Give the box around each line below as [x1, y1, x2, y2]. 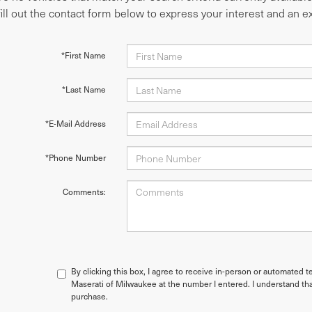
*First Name [61, 49, 106, 61]
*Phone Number [45, 151, 106, 164]
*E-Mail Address [45, 117, 106, 130]
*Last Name [61, 83, 106, 95]
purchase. [71, 290, 108, 302]
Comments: [62, 185, 106, 198]
